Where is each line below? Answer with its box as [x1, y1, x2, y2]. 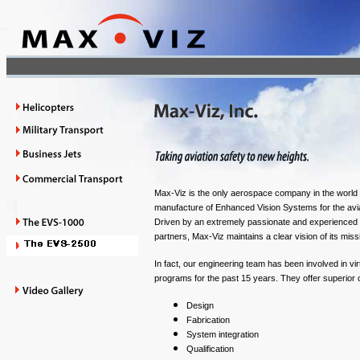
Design [186, 301, 214, 310]
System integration [186, 329, 259, 339]
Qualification [186, 344, 234, 354]
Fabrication [186, 315, 230, 325]
